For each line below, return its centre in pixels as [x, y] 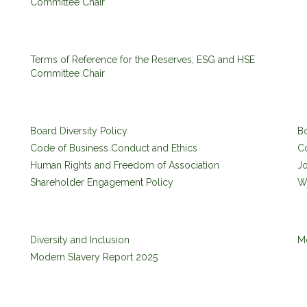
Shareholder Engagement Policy [102, 182]
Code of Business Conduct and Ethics [114, 148]
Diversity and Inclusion [80, 240]
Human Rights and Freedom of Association [125, 165]
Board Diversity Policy [79, 131]
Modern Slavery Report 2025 [94, 257]
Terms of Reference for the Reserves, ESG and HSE [143, 60]
